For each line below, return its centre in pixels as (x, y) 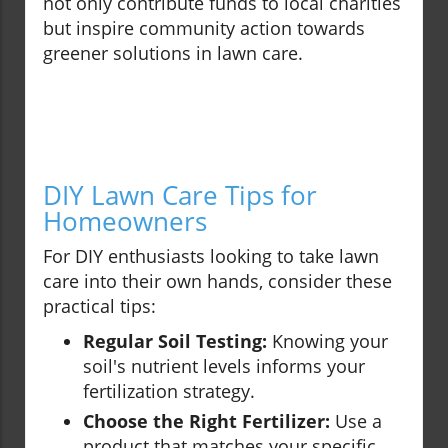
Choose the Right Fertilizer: (206, 421)
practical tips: (99, 306)
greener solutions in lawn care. (173, 53)
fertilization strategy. (169, 391)
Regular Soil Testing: (175, 341)
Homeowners (125, 221)
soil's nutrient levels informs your (224, 366)
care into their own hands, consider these (217, 281)
